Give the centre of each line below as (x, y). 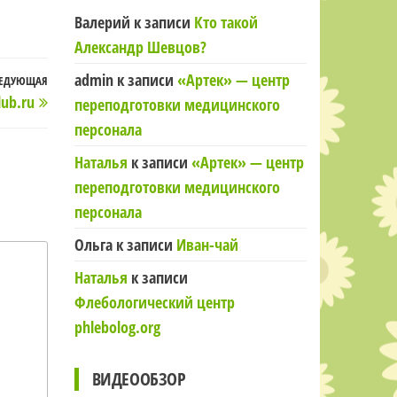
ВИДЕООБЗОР (139, 379)
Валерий (102, 22)
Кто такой (226, 22)
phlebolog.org (117, 327)
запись (69, 108)
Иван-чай (207, 245)
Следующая (85, 83)
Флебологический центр (154, 302)
